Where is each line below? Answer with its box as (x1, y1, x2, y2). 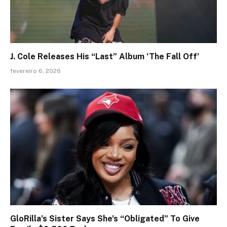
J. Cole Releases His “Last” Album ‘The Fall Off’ (10, 52, 199, 62)
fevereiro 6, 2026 (10, 67, 61, 75)
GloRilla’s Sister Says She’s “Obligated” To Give (10, 213, 200, 223)
